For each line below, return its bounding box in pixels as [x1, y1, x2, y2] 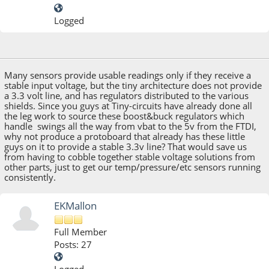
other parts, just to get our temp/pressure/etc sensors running [4, 160, 261, 173]
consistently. [4, 171, 56, 183]
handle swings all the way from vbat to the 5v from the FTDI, [4, 119, 257, 132]
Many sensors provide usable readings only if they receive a [4, 68, 252, 81]
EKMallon [54, 198, 97, 213]
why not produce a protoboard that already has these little [4, 130, 246, 142]
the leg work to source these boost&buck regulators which [4, 109, 245, 122]
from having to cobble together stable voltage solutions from [4, 150, 256, 163]
